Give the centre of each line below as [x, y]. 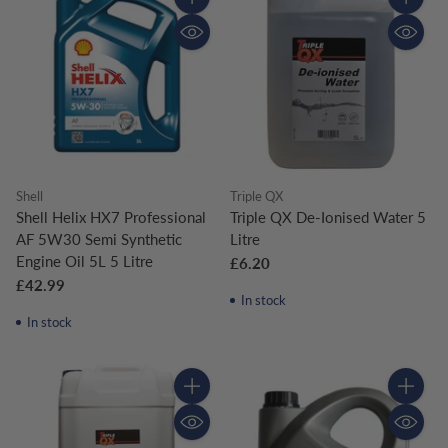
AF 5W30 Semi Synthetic [99, 238]
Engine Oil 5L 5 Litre [84, 260]
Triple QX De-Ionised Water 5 [328, 216]
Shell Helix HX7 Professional [111, 216]
